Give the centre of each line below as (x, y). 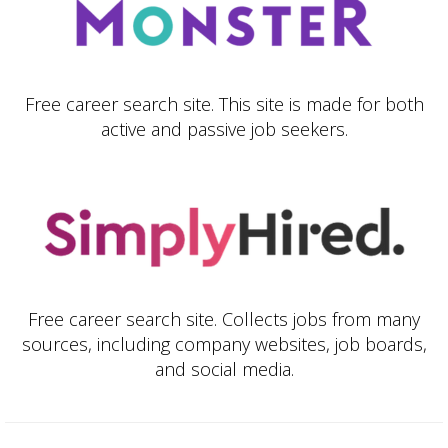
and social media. (224, 368)
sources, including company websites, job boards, (224, 343)
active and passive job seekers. (224, 128)
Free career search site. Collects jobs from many (224, 318)
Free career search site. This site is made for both (224, 103)
